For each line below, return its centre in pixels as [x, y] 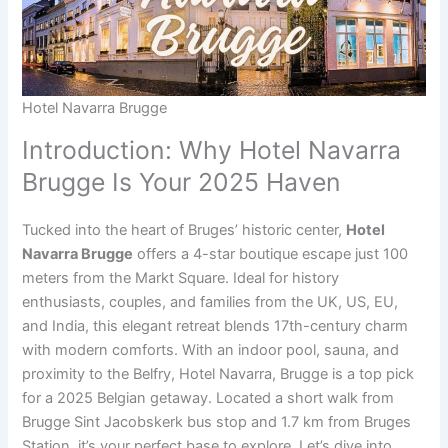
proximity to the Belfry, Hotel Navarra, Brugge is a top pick [218, 374]
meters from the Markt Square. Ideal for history [181, 278]
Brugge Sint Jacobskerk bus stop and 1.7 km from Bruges [217, 422]
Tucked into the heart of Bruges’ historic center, [184, 230]
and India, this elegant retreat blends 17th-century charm [215, 326]
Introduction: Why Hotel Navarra [212, 150]
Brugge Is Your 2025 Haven [182, 182]
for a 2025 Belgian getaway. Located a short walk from [208, 398]
